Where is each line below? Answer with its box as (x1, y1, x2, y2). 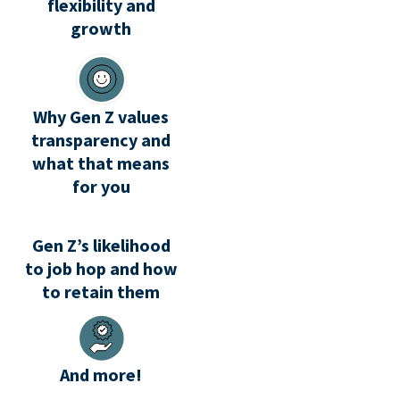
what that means (32, 152, 171, 175)
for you (71, 175, 130, 198)
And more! (60, 363, 143, 387)
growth (71, 16, 132, 39)
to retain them (42, 280, 161, 304)
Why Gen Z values (33, 105, 170, 129)
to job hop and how (24, 257, 178, 280)
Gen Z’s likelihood (31, 234, 171, 257)
